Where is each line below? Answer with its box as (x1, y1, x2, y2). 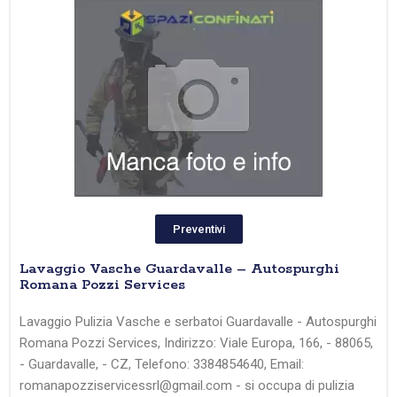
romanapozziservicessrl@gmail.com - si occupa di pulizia (19, 378, 354, 394)
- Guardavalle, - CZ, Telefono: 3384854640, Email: (19, 356, 304, 373)
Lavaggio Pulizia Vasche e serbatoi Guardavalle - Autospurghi (19, 314, 377, 331)
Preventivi (172, 222, 225, 237)
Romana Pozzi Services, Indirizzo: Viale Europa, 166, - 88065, (19, 335, 373, 352)
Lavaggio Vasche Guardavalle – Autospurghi (19, 260, 339, 279)
